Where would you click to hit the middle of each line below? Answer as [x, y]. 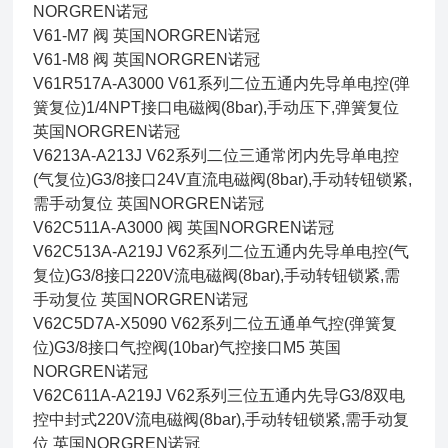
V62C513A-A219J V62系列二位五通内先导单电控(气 [221, 252]
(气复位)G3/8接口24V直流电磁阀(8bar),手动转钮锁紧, [223, 180]
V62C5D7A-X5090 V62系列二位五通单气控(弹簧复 [215, 324]
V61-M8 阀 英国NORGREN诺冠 [149, 60]
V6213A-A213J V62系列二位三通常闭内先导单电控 [216, 156]
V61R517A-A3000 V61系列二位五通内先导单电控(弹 [222, 84]
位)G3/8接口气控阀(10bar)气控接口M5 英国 [187, 348]
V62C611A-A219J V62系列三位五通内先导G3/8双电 [219, 396]
